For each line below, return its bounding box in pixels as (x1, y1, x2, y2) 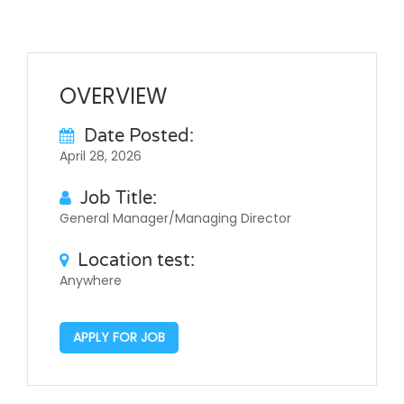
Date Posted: (84, 124, 194, 147)
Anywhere (60, 271, 122, 289)
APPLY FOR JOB (73, 327, 165, 346)
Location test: (78, 249, 195, 271)
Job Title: (80, 187, 157, 209)
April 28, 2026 (60, 146, 142, 165)
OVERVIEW (60, 80, 167, 111)
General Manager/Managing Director (60, 208, 291, 227)
